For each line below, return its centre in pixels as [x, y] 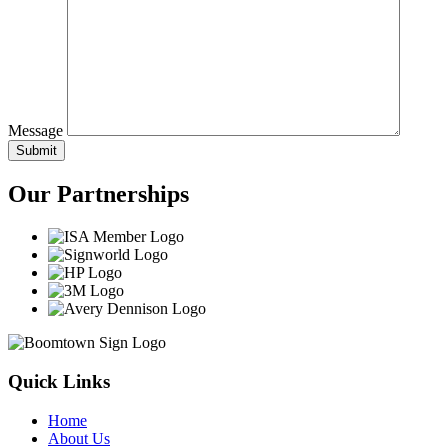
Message [35, 131]
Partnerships [123, 194]
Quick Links [59, 381]
